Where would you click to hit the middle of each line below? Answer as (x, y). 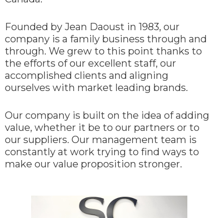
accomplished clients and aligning (87, 75)
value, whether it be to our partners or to (102, 127)
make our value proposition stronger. (93, 164)
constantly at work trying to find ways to (102, 152)
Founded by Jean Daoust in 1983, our (92, 27)
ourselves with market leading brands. (96, 87)
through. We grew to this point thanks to (103, 51)
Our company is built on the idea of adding (107, 115)
